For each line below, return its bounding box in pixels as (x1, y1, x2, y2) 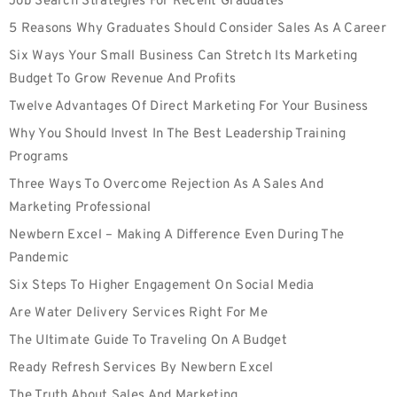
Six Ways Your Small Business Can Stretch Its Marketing (9, 48, 358, 65)
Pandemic (9, 250, 70, 267)
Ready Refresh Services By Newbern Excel (9, 360, 274, 377)
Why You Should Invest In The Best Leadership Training (9, 126, 346, 143)
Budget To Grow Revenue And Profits (9, 71, 237, 88)
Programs (9, 149, 69, 166)
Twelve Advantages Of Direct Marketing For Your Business (9, 98, 369, 115)
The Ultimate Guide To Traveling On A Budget (9, 332, 287, 349)
